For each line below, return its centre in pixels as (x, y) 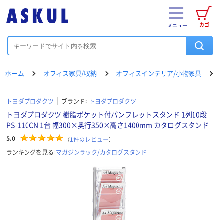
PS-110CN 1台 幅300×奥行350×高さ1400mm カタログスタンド (108, 125)
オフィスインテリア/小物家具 (159, 73)
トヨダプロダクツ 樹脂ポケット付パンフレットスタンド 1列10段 (107, 114)
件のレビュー (91, 139)
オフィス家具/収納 (70, 73)
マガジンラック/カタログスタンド (101, 152)
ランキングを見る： (31, 152)
